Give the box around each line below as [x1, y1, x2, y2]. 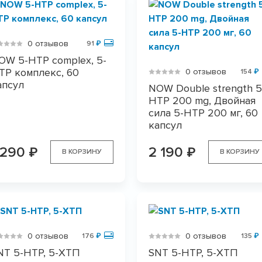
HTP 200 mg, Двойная [148, 94, 256, 107]
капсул [148, 119, 182, 132]
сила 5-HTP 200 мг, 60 [148, 106, 258, 119]
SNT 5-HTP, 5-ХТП [148, 246, 238, 259]
